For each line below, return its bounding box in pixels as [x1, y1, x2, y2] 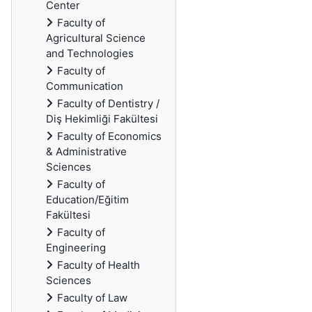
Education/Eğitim [46, 193, 129, 206]
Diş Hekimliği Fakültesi [46, 112, 158, 125]
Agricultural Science [46, 31, 146, 45]
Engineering [46, 241, 106, 254]
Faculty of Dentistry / [57, 97, 159, 110]
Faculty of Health [57, 258, 140, 272]
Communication [46, 79, 123, 93]
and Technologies [46, 47, 134, 60]
